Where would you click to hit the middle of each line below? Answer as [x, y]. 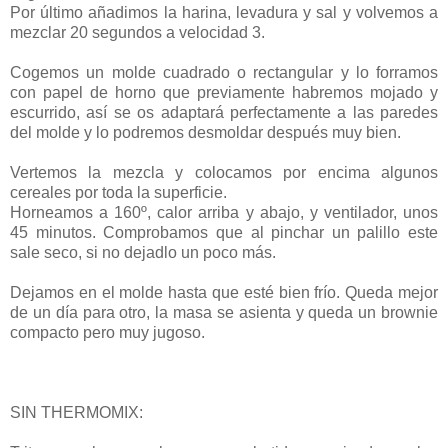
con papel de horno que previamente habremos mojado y [224, 92]
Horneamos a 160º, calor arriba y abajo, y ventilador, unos [224, 212]
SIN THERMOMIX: [76, 412]
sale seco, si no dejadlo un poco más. [143, 252]
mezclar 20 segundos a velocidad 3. [137, 32]
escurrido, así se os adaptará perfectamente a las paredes [224, 112]
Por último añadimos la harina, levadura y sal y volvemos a [224, 12]
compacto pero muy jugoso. [107, 332]
